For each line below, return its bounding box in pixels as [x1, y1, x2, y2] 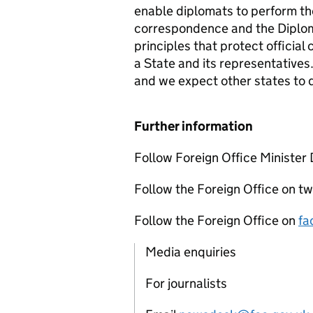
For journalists [145, 275, 227, 291]
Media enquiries [145, 244, 236, 260]
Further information [134, 118, 253, 134]
